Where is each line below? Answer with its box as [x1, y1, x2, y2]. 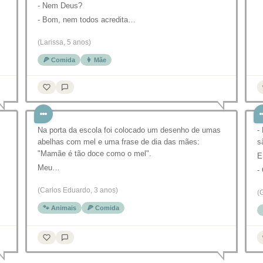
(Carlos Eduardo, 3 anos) [38, 186, 118, 194]
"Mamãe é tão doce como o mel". [38, 149, 151, 158]
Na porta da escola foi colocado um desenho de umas [38, 126, 221, 134]
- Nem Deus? [38, 1, 82, 10]
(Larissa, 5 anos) [38, 38, 91, 46]
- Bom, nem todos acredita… [38, 15, 136, 24]
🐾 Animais [43, 204, 76, 211]
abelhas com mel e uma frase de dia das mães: [38, 137, 200, 146]
